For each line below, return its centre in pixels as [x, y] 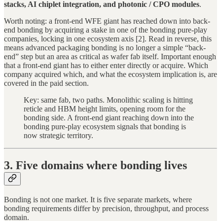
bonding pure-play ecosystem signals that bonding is [105, 127]
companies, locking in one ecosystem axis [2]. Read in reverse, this [108, 39]
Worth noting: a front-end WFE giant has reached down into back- [107, 21]
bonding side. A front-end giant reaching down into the [109, 118]
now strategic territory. [58, 136]
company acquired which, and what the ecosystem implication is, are [110, 74]
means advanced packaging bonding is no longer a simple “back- [105, 48]
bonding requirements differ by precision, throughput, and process [106, 208]
